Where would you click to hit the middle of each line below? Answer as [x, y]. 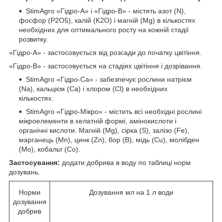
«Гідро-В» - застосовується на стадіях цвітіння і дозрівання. [106, 66]
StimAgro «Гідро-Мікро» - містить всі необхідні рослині [114, 112]
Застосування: [34, 163]
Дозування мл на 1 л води [131, 193]
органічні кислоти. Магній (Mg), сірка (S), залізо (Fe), [104, 131]
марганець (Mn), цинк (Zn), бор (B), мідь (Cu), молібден [109, 140]
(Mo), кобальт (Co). [50, 149]
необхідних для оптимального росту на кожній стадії [104, 30]
